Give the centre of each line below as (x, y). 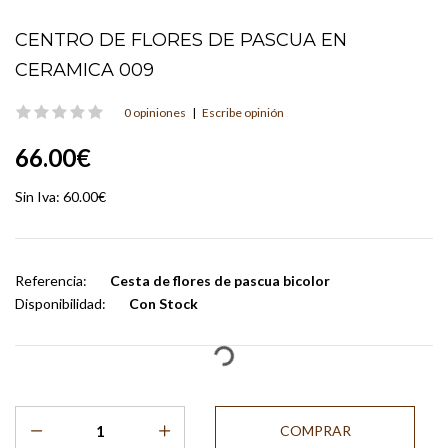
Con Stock (163, 303)
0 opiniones (155, 112)
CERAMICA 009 (84, 69)
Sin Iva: (39, 196)
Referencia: (51, 280)
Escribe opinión (243, 112)
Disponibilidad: (60, 303)
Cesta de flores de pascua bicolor (218, 280)
